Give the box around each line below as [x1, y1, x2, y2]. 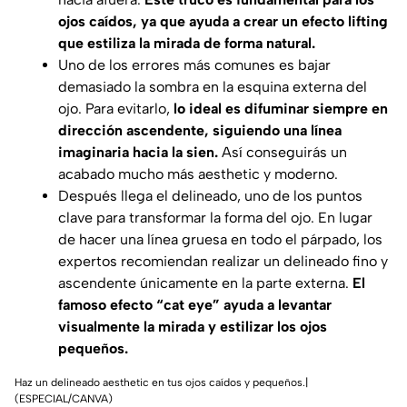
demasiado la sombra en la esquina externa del [58, 77, 367, 95]
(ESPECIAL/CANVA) [15, 392, 113, 405]
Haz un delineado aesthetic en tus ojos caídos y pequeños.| [15, 375, 308, 389]
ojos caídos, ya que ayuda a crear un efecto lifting [58, 12, 388, 30]
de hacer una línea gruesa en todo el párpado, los [58, 230, 382, 248]
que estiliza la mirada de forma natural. [58, 34, 315, 52]
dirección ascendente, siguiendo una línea [58, 121, 342, 139]
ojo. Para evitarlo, [58, 99, 174, 117]
